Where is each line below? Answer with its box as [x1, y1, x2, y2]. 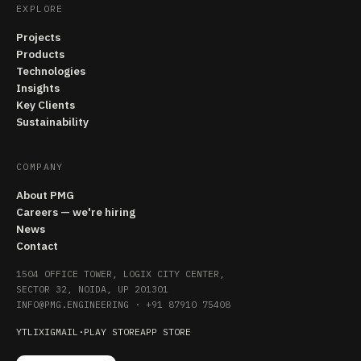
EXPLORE [16, 2, 64, 15]
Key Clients [16, 98, 75, 112]
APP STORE [140, 326, 191, 338]
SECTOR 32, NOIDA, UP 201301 [16, 283, 168, 295]
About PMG [16, 188, 74, 202]
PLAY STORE [84, 326, 140, 338]
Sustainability [16, 114, 89, 129]
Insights [16, 81, 60, 95]
